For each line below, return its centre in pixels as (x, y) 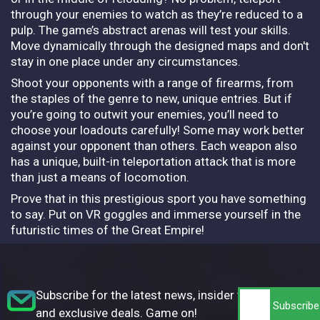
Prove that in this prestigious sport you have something (159, 198)
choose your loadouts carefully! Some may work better (157, 130)
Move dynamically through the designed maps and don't (160, 45)
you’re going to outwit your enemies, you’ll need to (145, 114)
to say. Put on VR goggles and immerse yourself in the (156, 214)
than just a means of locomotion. (100, 177)
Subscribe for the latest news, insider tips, (147, 295)
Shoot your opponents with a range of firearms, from (152, 82)
